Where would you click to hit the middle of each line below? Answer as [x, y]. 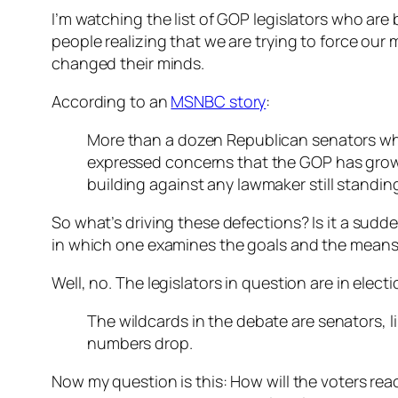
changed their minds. [128, 63]
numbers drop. [140, 342]
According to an [111, 101]
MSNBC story [219, 101]
